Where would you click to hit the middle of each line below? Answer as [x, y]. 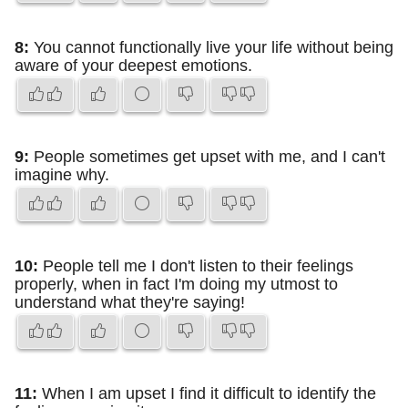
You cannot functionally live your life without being [211, 47]
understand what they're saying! [130, 302]
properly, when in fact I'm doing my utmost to [176, 284]
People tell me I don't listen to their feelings [196, 266]
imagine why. [62, 175]
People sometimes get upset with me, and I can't [207, 157]
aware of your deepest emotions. [133, 66]
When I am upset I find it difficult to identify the [207, 393]
